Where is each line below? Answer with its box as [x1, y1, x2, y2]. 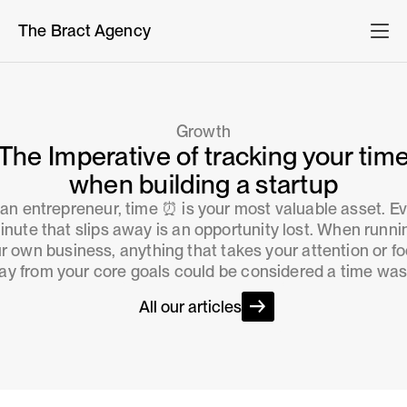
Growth [175, 121, 232, 141]
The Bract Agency [18, 21, 151, 41]
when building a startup [68, 167, 339, 200]
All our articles [138, 296, 242, 316]
